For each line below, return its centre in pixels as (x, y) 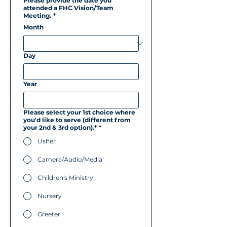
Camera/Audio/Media (70, 159)
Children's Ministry (65, 178)
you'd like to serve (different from (77, 120)
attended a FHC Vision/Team (68, 8)
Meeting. (37, 15)
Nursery (50, 196)
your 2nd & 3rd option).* (60, 127)
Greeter (49, 214)
